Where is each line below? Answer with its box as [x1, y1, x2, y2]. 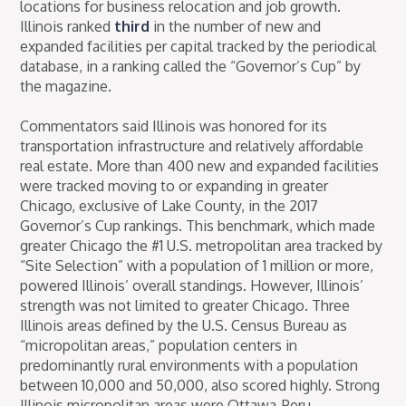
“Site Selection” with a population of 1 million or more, [20, 256, 374, 275]
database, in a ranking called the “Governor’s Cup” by [20, 57, 362, 76]
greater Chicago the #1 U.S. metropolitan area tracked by [20, 237, 383, 256]
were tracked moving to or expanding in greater [20, 177, 329, 196]
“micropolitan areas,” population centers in [20, 336, 298, 355]
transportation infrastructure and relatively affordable [20, 137, 364, 156]
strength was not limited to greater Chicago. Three [20, 296, 351, 315]
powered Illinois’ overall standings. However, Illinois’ [20, 276, 364, 295]
